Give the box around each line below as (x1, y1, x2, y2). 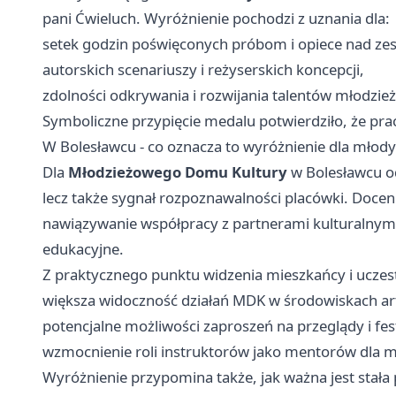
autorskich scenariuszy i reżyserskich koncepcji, (42, 59, 364, 80)
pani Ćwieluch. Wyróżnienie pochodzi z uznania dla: (42, 8, 390, 29)
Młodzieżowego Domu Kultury (68, 162, 287, 183)
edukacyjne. (42, 239, 124, 260)
